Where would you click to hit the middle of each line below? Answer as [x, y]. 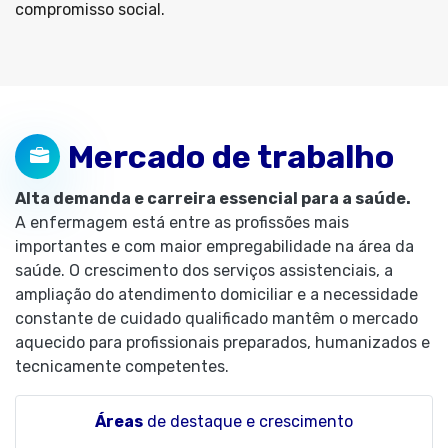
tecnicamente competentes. [122, 366]
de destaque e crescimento [248, 421]
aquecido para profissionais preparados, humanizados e [222, 342]
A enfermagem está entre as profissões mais [182, 222]
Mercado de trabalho [231, 156]
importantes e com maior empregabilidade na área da [214, 246]
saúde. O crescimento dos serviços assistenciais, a [204, 270]
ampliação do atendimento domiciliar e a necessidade [216, 294]
